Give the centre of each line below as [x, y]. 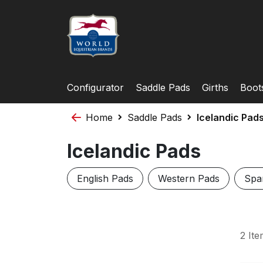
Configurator [95, 87]
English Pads [105, 178]
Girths [215, 87]
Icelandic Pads [134, 151]
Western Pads [189, 178]
